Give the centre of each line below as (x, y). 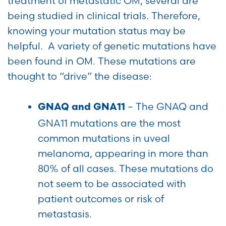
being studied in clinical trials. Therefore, (104, 16)
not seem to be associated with (112, 184)
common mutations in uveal (104, 138)
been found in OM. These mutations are (102, 61)
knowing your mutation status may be (97, 31)
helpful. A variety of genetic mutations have (112, 46)
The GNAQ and (172, 107)
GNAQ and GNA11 (83, 108)
